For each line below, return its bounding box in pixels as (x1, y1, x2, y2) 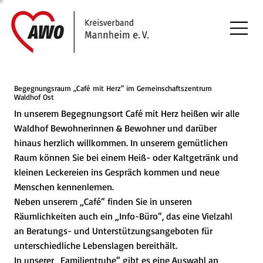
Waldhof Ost (14, 92, 54, 102)
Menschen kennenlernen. (14, 181, 114, 193)
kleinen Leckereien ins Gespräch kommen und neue (14, 166, 220, 178)
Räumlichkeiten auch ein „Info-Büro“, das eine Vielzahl (14, 210, 232, 222)
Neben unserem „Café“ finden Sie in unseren (14, 195, 192, 208)
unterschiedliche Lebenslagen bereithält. (14, 240, 177, 252)
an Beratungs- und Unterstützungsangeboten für (14, 225, 213, 237)
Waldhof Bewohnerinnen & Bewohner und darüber (14, 122, 217, 134)
